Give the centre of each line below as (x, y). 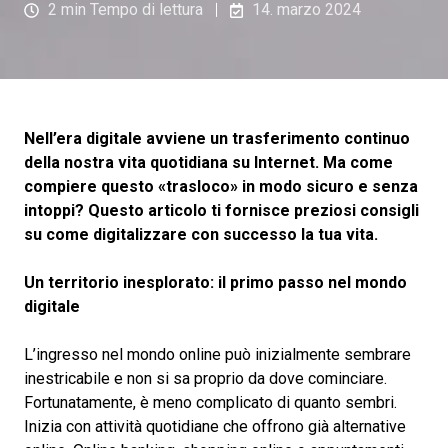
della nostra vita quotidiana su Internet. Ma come (208, 163)
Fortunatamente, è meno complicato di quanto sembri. (210, 403)
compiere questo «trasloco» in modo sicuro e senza (221, 187)
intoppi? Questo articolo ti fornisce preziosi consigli (221, 211)
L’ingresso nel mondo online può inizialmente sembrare (217, 355)
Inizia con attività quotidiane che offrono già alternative (215, 427)
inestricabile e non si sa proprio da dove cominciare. (205, 379)
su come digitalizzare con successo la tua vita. (201, 235)
